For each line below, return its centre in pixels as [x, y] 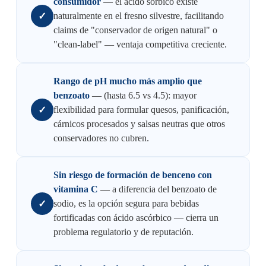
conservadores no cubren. [101, 138]
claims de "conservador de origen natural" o [135, 30]
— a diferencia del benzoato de [157, 189]
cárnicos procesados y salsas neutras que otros [139, 124]
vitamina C [75, 189]
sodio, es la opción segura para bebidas [126, 204]
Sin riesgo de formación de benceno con [132, 175]
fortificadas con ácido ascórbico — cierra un [136, 218]
